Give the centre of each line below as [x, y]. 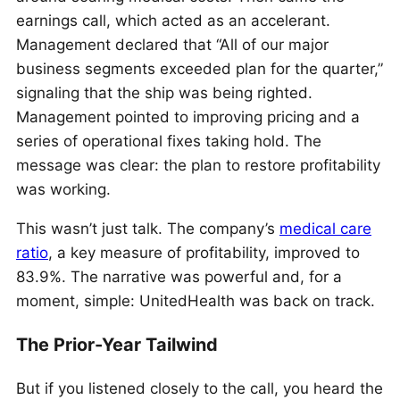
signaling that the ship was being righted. [164, 92]
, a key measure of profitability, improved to [204, 252]
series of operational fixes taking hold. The [169, 141]
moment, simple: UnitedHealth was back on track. [196, 300]
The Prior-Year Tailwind [117, 344]
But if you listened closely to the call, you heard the [200, 388]
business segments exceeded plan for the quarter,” [200, 68]
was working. [63, 189]
